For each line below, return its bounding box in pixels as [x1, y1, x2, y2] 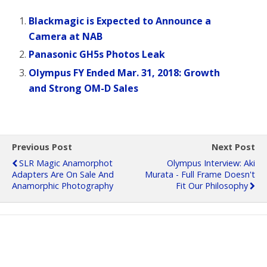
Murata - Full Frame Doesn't [145, 168, 255, 180]
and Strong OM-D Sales [29, 81, 139, 95]
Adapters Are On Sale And [12, 168, 114, 180]
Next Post [212, 141, 255, 153]
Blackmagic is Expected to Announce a [29, 14, 212, 28]
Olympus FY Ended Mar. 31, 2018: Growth [29, 66, 221, 79]
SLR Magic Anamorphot [19, 157, 113, 169]
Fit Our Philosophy [176, 179, 248, 191]
